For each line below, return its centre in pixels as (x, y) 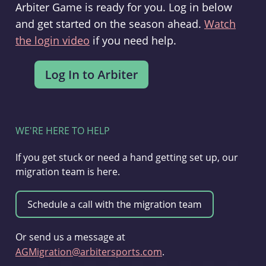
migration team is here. (67, 172)
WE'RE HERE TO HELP (62, 131)
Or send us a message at (70, 237)
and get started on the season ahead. (110, 24)
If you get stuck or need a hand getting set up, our (126, 157)
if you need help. (133, 40)
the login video (52, 40)
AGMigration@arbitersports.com (88, 252)
